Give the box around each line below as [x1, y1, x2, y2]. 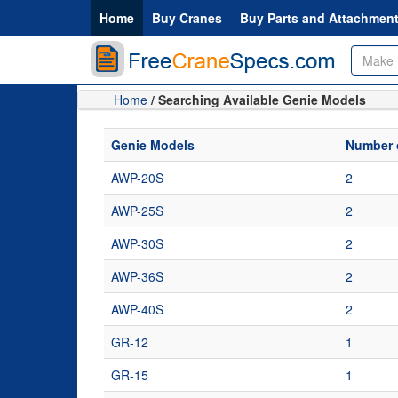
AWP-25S [111, 202, 163, 219]
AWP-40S [111, 300, 163, 318]
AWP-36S [111, 267, 163, 285]
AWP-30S [111, 235, 163, 252]
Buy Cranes [152, 9, 222, 27]
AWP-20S [111, 169, 163, 187]
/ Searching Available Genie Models [151, 91, 366, 108]
